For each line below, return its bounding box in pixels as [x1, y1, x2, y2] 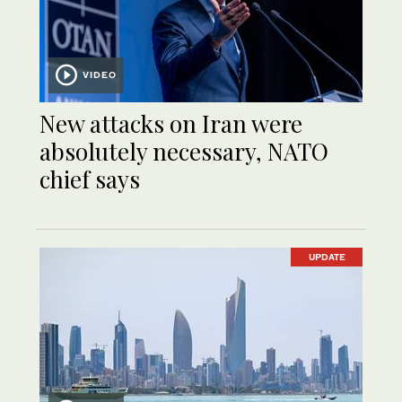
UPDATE [308, 251, 345, 263]
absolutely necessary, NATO [39, 135, 328, 168]
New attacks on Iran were [39, 108, 302, 140]
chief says [39, 163, 140, 196]
